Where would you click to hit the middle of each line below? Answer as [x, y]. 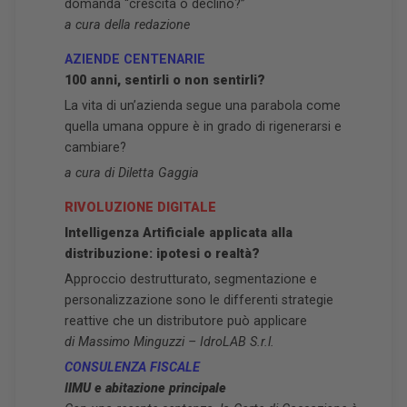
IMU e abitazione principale [147, 388]
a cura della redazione [127, 25]
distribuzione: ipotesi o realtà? [162, 254]
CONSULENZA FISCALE [132, 367]
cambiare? [95, 148]
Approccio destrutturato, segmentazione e [191, 279]
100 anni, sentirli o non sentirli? [165, 80]
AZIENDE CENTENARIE [135, 60]
